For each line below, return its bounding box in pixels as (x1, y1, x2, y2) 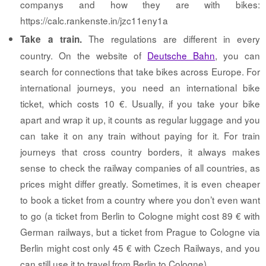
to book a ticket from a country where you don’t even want (20, 193, 260, 207)
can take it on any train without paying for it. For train (20, 129, 260, 142)
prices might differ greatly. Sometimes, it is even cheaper (20, 177, 260, 191)
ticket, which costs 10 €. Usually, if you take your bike (20, 97, 260, 110)
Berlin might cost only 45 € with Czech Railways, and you (20, 241, 260, 255)
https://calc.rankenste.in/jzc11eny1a (20, 14, 169, 27)
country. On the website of (20, 49, 148, 62)
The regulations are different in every (81, 32, 261, 46)
